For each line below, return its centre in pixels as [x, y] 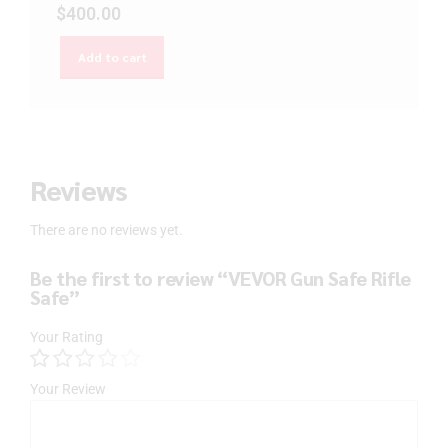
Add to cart [112, 57]
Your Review [68, 389]
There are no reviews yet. [106, 230]
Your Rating [66, 336]
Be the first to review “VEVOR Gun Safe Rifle [220, 278]
